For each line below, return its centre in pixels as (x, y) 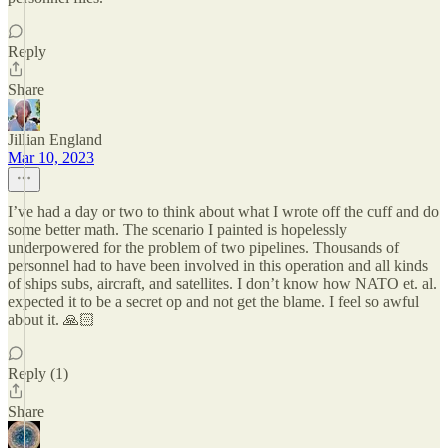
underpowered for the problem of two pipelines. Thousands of (203, 247)
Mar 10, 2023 (51, 157)
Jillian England (55, 139)
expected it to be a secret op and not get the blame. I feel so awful (213, 301)
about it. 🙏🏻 (51, 319)
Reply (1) (38, 373)
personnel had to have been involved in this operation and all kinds (218, 265)
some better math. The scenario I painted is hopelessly (177, 229)
